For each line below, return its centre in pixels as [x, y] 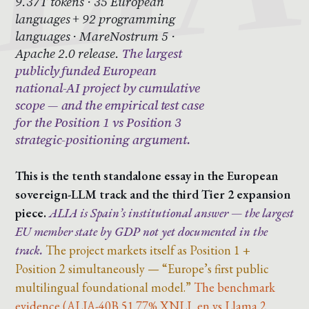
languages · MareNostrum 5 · [95, 36]
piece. [31, 213]
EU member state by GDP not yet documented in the [141, 232]
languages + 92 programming [95, 19]
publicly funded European [86, 71]
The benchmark [235, 288]
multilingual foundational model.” [103, 288]
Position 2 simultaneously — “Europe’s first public [142, 269]
